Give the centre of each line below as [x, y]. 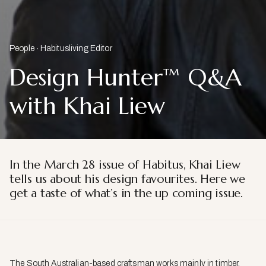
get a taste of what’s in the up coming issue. [126, 193]
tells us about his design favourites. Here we [127, 179]
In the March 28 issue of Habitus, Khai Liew [125, 165]
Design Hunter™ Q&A [126, 77]
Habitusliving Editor [76, 48]
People [22, 48]
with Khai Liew [87, 106]
